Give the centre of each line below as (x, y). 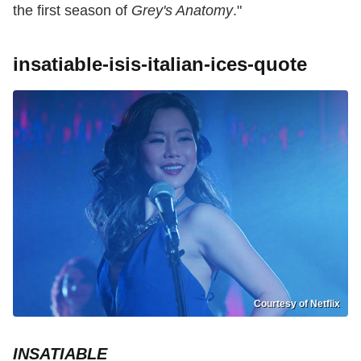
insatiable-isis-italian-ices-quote (160, 64)
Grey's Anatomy (182, 10)
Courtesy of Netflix (297, 304)
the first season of (72, 10)
